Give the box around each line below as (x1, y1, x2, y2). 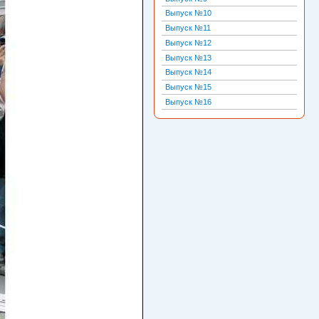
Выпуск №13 (165, 53, 212, 62)
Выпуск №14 (165, 68, 212, 77)
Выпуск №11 (165, 23, 211, 33)
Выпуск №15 (165, 83, 212, 92)
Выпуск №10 (165, 9, 212, 18)
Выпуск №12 (165, 38, 212, 47)
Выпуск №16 (165, 97, 212, 106)
